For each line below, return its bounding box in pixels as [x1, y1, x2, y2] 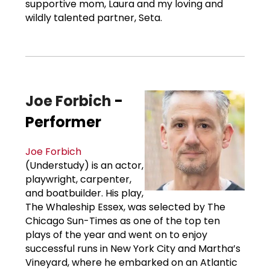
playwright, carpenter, [25, 172, 131, 186]
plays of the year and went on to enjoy [25, 227, 207, 242]
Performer [25, 111, 101, 132]
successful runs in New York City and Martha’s [25, 241, 240, 256]
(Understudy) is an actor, [25, 158, 143, 172]
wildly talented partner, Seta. [25, 10, 162, 25]
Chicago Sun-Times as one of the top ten [25, 213, 220, 228]
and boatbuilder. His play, [25, 186, 143, 200]
